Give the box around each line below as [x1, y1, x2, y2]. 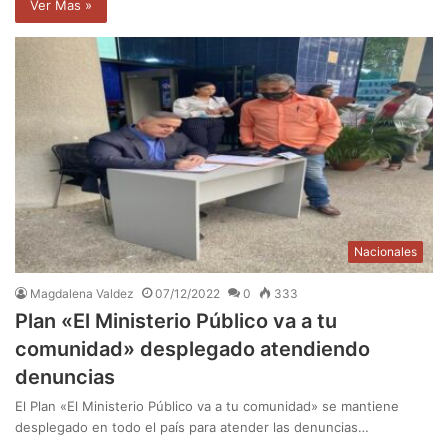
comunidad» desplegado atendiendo [15, 337, 370, 362]
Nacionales [354, 244, 417, 260]
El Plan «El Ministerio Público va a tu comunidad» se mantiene [15, 398, 399, 415]
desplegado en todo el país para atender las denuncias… [15, 419, 369, 436]
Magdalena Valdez [30, 286, 134, 302]
